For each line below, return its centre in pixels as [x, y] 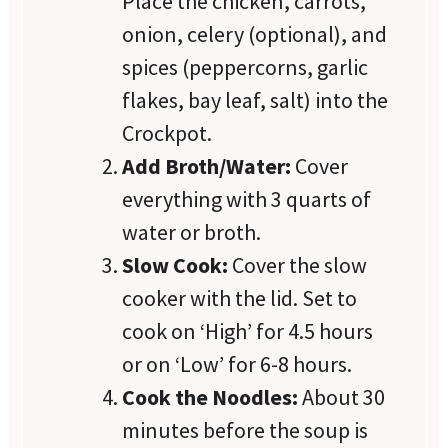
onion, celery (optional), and [255, 33]
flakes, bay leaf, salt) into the [255, 99]
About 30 [342, 396]
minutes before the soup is [245, 429]
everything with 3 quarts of [247, 198]
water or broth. [192, 231]
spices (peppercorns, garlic [245, 66]
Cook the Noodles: [210, 396]
